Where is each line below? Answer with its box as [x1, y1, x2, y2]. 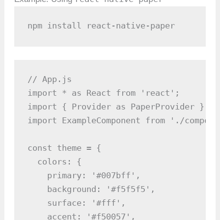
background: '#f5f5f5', [27, 184, 156, 194]
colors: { [27, 157, 82, 167]
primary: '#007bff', [27, 170, 141, 181]
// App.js [27, 74, 72, 84]
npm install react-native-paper [27, 20, 175, 30]
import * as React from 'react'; [27, 88, 180, 98]
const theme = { [27, 143, 102, 153]
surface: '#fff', [27, 198, 126, 208]
